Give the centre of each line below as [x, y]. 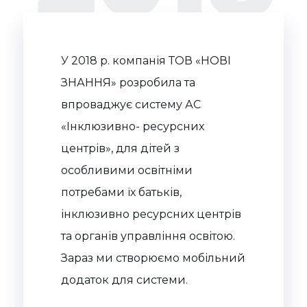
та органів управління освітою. [148, 236]
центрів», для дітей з [120, 149]
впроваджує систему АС [131, 105]
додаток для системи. [124, 280]
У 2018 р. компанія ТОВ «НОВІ [146, 61]
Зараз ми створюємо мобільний [153, 258]
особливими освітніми [127, 171]
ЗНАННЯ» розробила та [128, 83]
